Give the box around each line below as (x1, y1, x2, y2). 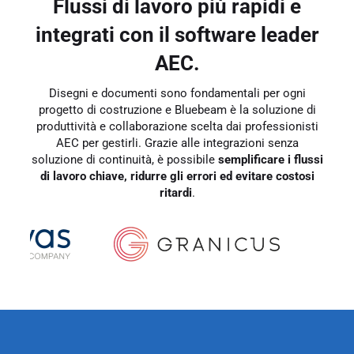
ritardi (159, 185, 192, 200)
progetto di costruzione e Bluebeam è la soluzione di (38, 102, 316, 117)
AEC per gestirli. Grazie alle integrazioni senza (55, 135, 299, 150)
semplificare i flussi (217, 152, 323, 167)
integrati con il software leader (35, 23, 319, 47)
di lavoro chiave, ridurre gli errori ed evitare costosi (40, 168, 314, 183)
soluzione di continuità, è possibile (31, 152, 218, 167)
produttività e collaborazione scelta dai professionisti (36, 119, 318, 134)
